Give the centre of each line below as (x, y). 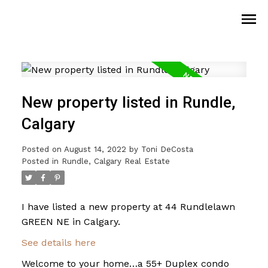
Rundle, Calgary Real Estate (115, 162)
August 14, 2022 (95, 150)
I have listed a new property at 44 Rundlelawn (128, 207)
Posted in (40, 162)
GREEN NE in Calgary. (71, 222)
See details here (58, 243)
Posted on (42, 150)
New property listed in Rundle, (128, 103)
